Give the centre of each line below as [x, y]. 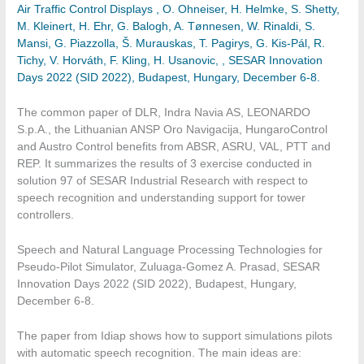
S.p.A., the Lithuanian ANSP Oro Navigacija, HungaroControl [173, 130]
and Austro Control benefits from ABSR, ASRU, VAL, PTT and [174, 147]
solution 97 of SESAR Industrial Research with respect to [163, 181]
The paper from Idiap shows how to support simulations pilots [175, 336]
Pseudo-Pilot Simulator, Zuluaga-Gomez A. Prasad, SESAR [169, 266]
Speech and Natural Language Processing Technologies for [170, 249]
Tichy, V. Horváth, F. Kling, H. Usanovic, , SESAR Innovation [170, 61]
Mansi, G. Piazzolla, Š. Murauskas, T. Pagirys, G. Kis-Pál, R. [171, 44]
